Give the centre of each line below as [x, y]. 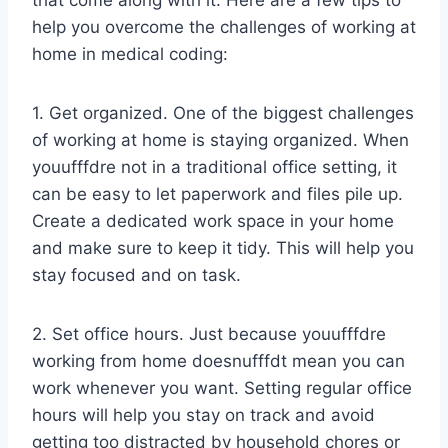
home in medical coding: [130, 54]
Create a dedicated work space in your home [213, 221]
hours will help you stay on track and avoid [203, 415]
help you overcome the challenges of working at [224, 27]
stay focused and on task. [136, 275]
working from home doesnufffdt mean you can [218, 361]
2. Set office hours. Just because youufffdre [209, 334]
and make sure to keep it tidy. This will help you [223, 248]
